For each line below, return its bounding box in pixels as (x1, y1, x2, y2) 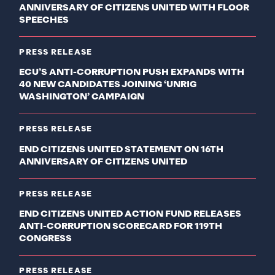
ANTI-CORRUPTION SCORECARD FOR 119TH (19, 222, 223, 231)
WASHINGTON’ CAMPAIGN (19, 93, 145, 102)
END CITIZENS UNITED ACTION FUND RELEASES (19, 209, 242, 219)
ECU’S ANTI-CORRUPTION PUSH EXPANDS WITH (19, 68, 245, 77)
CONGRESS (19, 234, 72, 243)
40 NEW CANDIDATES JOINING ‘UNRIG (19, 80, 197, 90)
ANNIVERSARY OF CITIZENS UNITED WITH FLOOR (19, 3, 250, 12)
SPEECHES (19, 15, 69, 25)
